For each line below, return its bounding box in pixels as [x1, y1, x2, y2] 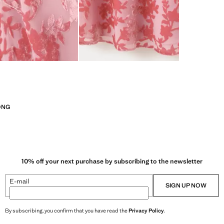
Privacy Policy [128, 206, 164, 214]
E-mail [9, 176, 29, 185]
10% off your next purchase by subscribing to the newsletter [21, 156, 202, 165]
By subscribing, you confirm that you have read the [5, 206, 128, 214]
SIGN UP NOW [165, 181, 206, 189]
